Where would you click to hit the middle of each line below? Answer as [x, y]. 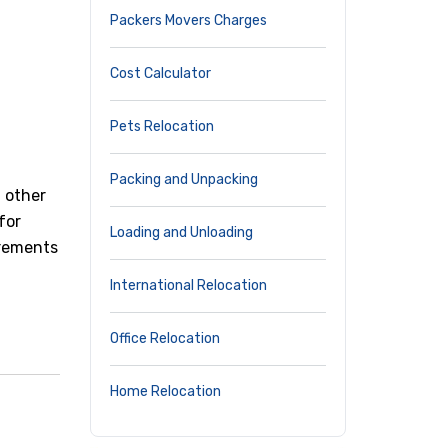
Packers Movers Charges [188, 20]
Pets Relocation [162, 126]
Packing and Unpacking [184, 179]
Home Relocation [165, 391]
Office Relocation [165, 338]
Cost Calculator [160, 73]
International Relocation [188, 285]
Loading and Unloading [181, 232]
